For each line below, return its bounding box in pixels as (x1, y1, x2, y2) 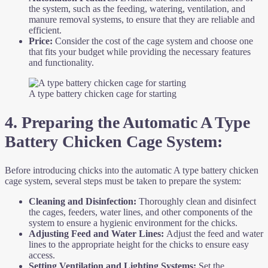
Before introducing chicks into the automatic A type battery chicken (5, 165, 258, 176)
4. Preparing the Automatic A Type (5, 112, 250, 132)
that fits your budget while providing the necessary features (29, 46, 251, 57)
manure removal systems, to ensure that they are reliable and (29, 14, 255, 25)
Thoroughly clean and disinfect (136, 196, 256, 207)
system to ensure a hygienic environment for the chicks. (29, 218, 237, 229)
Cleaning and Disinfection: (29, 196, 136, 207)
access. (29, 250, 55, 261)
